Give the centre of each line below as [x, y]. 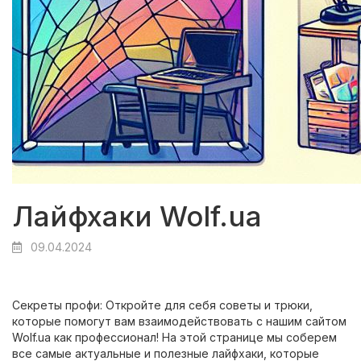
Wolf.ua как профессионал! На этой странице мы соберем [174, 337]
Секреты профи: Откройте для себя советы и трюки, [162, 305]
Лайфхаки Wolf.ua [137, 216]
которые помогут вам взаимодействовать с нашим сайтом [179, 321]
